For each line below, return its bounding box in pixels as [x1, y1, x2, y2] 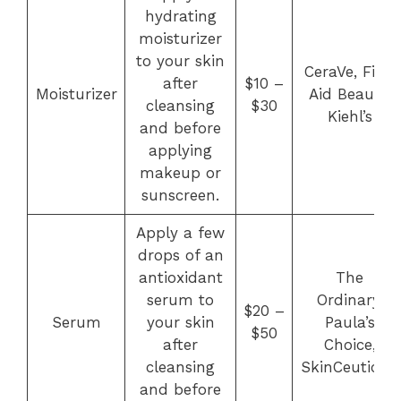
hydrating [144, 7, 217, 25]
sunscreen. [141, 186, 219, 204]
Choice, [323, 336, 376, 354]
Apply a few [136, 224, 225, 242]
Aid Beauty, [308, 85, 391, 103]
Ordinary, [316, 291, 383, 309]
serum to [147, 291, 214, 309]
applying [149, 141, 212, 159]
